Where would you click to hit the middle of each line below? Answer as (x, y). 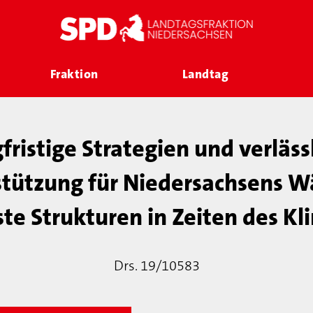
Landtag (205, 74)
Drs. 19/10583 (156, 265)
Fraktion (74, 74)
